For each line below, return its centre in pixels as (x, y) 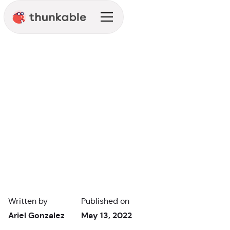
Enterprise (28, 41)
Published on (105, 201)
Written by (28, 201)
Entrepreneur (70, 41)
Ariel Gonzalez (36, 215)
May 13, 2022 (107, 215)
